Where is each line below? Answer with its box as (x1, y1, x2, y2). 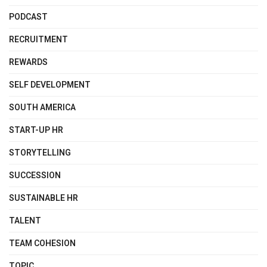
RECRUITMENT (9, 33, 68, 46)
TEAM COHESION (9, 237, 76, 250)
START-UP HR (9, 123, 63, 136)
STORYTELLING (9, 146, 71, 159)
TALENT (9, 214, 41, 227)
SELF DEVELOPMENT (9, 78, 91, 91)
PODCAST (9, 10, 48, 23)
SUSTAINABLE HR (9, 191, 78, 204)
